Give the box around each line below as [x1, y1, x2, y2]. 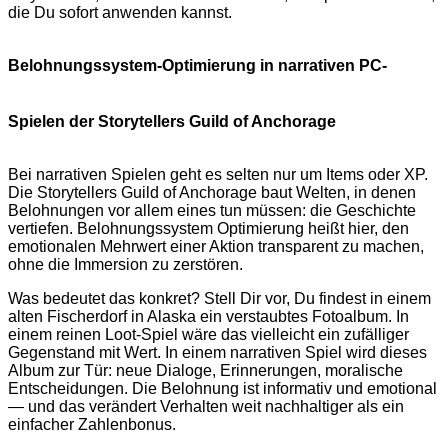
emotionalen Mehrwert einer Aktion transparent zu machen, [8, 238, 424, 256]
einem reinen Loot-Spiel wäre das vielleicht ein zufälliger [8, 326, 409, 344]
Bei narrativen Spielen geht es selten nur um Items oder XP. [8, 166, 428, 184]
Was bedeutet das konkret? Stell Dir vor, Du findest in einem [8, 290, 431, 308]
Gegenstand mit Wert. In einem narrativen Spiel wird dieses [8, 344, 427, 362]
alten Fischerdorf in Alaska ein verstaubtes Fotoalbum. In [8, 308, 409, 326]
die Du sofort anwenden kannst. [8, 4, 232, 22]
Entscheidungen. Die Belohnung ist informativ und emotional [8, 380, 437, 398]
